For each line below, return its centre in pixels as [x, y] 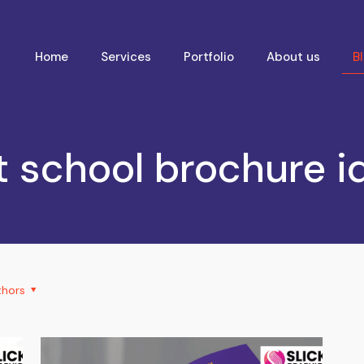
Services [126, 57]
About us [293, 57]
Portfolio [208, 57]
